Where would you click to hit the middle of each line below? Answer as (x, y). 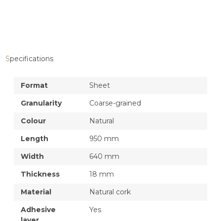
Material (36, 192)
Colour (33, 121)
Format (34, 85)
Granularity (41, 103)
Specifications (32, 58)
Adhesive (38, 209)
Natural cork (110, 192)
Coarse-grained (115, 103)
